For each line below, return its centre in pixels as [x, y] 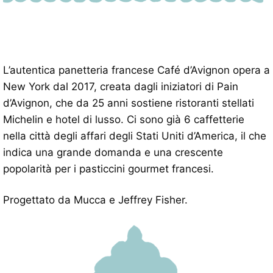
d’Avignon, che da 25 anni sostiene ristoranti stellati [129, 103]
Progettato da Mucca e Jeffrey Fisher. [95, 200]
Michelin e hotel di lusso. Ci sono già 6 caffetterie [124, 119]
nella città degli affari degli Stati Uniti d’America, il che [135, 136]
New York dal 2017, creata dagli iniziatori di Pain [121, 86]
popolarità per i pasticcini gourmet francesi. [108, 168]
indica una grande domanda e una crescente [113, 152]
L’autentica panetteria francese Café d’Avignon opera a [136, 70]
